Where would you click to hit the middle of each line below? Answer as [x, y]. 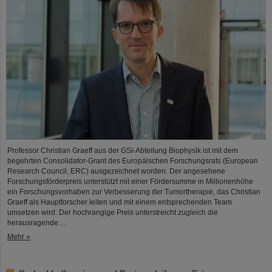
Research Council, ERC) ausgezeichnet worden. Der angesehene [116, 171]
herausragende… [36, 223]
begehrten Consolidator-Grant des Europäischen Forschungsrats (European [133, 161]
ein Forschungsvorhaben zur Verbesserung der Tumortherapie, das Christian [134, 192]
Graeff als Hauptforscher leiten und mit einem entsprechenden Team [120, 202]
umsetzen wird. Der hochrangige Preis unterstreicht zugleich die [113, 212]
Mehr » [19, 236]
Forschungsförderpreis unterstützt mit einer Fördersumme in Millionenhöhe [130, 181]
